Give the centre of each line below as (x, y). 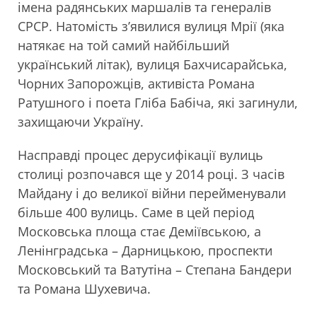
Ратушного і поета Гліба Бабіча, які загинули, (158, 103)
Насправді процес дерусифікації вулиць (140, 155)
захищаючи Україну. (82, 122)
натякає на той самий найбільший (123, 45)
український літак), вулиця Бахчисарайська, (152, 64)
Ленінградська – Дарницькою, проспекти (145, 250)
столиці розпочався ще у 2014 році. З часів (151, 174)
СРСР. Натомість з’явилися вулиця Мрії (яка (151, 26)
